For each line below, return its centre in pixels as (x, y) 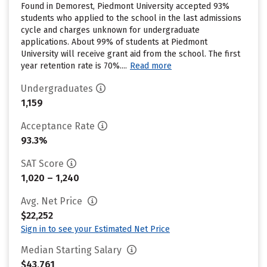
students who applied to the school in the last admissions (131, 18)
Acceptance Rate (58, 126)
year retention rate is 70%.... (74, 66)
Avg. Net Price (53, 201)
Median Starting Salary (72, 250)
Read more (151, 66)
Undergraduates (57, 89)
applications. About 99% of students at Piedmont (114, 42)
